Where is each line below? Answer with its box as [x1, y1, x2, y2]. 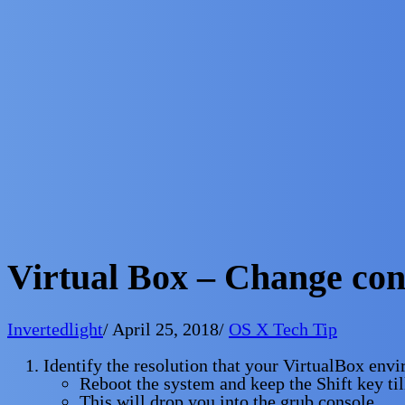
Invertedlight [7, 319, 103, 340]
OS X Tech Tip [229, 319, 337, 340]
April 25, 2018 [112, 319, 219, 340]
